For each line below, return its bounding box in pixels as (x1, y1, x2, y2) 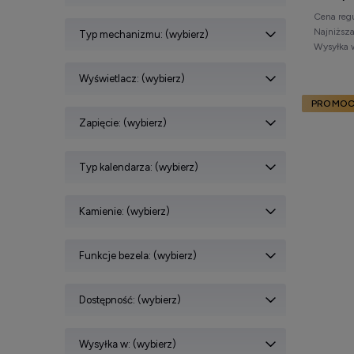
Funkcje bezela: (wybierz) (79, 249, 197, 262)
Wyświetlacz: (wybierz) (79, 72, 185, 85)
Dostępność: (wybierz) (79, 293, 181, 306)
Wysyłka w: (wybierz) (79, 337, 176, 350)
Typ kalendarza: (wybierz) (79, 160, 198, 173)
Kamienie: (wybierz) (79, 205, 170, 217)
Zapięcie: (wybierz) (79, 116, 167, 129)
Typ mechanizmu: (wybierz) (79, 28, 209, 40)
